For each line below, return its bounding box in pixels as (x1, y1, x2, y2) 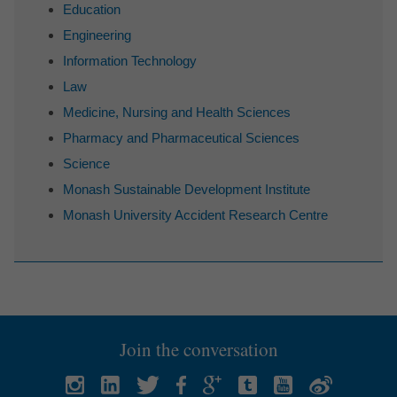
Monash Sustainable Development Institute (63, 182, 310, 198)
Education (63, 2, 121, 18)
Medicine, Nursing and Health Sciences (63, 105, 291, 121)
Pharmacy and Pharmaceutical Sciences (63, 130, 300, 146)
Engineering (63, 27, 131, 43)
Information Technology (63, 53, 197, 69)
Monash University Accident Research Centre (63, 207, 328, 223)
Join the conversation (119, 337, 278, 362)
